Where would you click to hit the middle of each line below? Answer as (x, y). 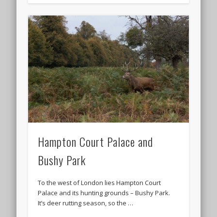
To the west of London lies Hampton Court (100, 183)
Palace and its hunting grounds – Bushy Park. (104, 193)
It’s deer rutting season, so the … (86, 203)
